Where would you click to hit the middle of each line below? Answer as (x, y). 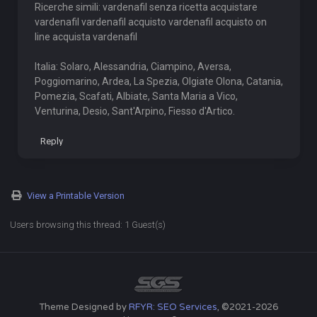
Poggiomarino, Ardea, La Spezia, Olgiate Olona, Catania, (158, 81)
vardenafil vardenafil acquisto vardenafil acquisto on (150, 22)
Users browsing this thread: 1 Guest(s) (88, 225)
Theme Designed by (84, 307)
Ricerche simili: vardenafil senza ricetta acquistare (146, 7)
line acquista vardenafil (86, 37)
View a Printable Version (76, 196)
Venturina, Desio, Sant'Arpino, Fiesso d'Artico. (134, 111)
